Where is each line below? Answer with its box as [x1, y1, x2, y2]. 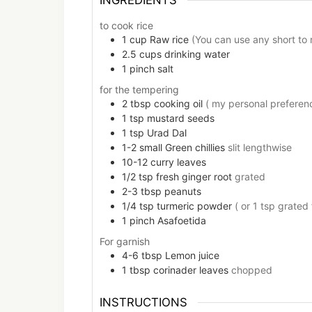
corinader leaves [153, 264, 228, 276]
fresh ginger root [156, 171, 232, 183]
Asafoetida [157, 214, 206, 227]
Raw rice [150, 33, 189, 45]
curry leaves [150, 156, 206, 169]
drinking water [164, 47, 230, 60]
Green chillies [165, 141, 225, 154]
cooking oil [154, 97, 203, 110]
